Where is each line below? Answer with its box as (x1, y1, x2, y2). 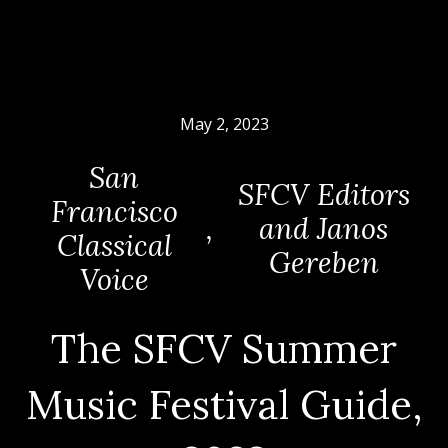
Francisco (50, 193, 178, 230)
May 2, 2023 (179, 113, 269, 135)
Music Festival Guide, (26, 379, 422, 430)
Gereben (268, 244, 379, 281)
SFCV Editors (237, 176, 410, 213)
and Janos (259, 210, 389, 247)
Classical (56, 227, 172, 264)
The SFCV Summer (51, 323, 397, 374)
